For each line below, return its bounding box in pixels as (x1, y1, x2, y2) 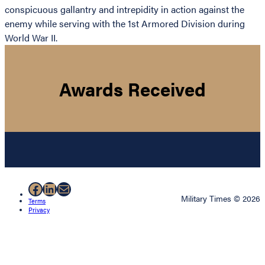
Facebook (28, 178, 89, 199)
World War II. (5, 31, 57, 45)
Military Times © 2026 (181, 192, 260, 205)
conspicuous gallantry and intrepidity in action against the (5, 2, 244, 17)
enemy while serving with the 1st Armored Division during (5, 17, 245, 31)
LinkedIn (42, 178, 97, 199)
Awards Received (59, 75, 206, 102)
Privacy (28, 205, 50, 215)
